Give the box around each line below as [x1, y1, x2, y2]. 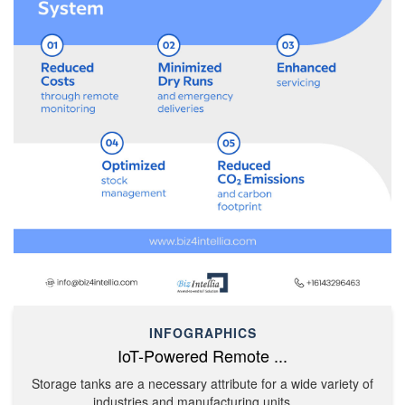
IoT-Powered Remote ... [118, 343, 287, 367]
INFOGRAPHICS [148, 323, 257, 342]
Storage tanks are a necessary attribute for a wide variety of [32, 373, 373, 392]
